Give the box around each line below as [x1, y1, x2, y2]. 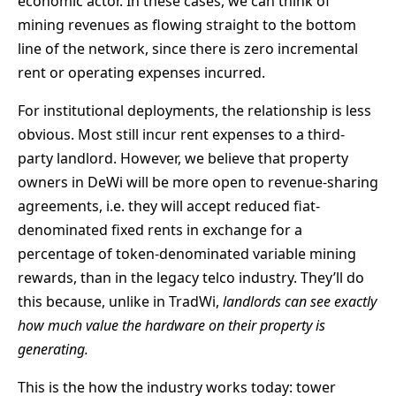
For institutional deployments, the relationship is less [18, 100, 371, 120]
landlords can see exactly [223, 291, 377, 311]
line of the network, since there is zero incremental [18, 38, 358, 58]
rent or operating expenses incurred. [18, 62, 265, 82]
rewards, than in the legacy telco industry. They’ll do [18, 267, 364, 287]
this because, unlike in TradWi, [18, 291, 223, 311]
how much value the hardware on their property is [18, 315, 325, 335]
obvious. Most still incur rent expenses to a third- [18, 124, 345, 144]
